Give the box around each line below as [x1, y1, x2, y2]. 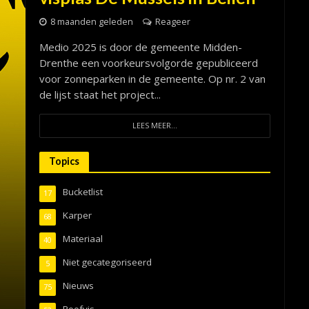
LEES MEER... [132, 120, 177, 130]
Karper [62, 208, 92, 221]
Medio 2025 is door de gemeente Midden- [39, 39, 242, 54]
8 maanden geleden [50, 15, 133, 28]
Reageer [154, 15, 190, 28]
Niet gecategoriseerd [62, 255, 152, 268]
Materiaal [62, 232, 103, 245]
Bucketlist [62, 185, 103, 198]
